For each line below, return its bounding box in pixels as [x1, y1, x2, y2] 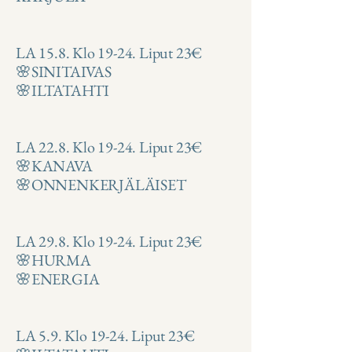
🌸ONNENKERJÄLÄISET [16, 174, 186, 196]
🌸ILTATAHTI [16, 80, 109, 101]
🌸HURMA [16, 250, 91, 271]
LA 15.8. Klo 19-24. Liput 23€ [16, 42, 203, 64]
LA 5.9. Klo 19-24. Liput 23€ [16, 325, 195, 346]
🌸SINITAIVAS [16, 61, 112, 82]
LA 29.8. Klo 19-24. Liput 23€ [16, 231, 203, 252]
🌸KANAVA [16, 156, 96, 177]
